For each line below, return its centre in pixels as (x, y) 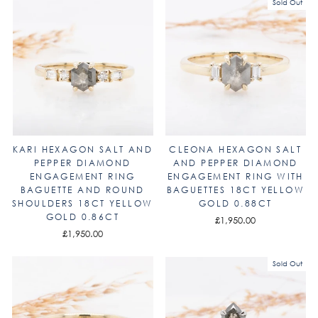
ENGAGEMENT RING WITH (235, 176)
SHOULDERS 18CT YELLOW (83, 203)
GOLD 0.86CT (82, 217)
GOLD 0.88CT (236, 203)
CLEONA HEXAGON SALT (236, 149)
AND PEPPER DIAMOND (235, 163)
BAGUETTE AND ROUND (82, 190)
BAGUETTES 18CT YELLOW (235, 190)
